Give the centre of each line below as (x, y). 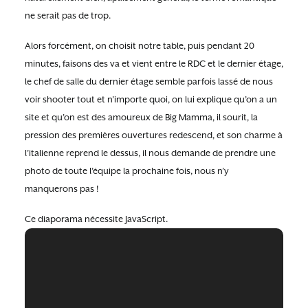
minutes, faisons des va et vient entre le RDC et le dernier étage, (154, 63)
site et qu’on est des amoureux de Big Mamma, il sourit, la (141, 117)
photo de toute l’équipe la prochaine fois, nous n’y (127, 170)
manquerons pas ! (62, 188)
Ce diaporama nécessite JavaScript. (96, 219)
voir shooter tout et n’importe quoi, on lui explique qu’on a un (151, 99)
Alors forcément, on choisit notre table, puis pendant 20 (140, 45)
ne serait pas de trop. (68, 15)
